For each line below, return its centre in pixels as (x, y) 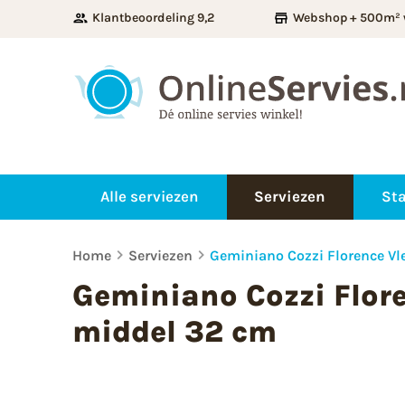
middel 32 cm (174, 331)
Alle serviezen (149, 197)
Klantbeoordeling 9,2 (153, 18)
